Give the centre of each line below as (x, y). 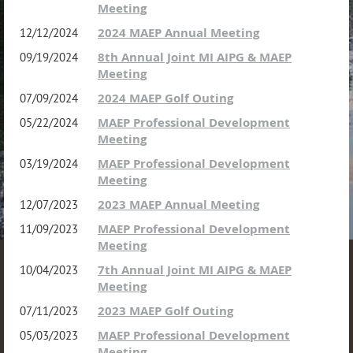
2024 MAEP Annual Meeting (178, 33)
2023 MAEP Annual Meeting (178, 204)
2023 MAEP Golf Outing (165, 311)
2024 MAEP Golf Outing (165, 98)
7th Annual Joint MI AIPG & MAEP (195, 270)
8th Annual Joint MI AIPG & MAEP (195, 57)
